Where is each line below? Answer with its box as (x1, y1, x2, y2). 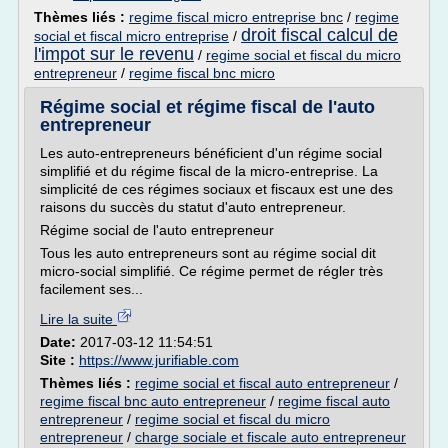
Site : (40, 352, 79, 368)
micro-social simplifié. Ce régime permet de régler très (40, 263, 383, 279)
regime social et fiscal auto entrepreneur (135, 375, 390, 391)
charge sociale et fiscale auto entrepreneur (135, 429, 406, 445)
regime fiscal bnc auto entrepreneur (40, 393, 266, 409)
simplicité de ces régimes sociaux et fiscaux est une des (40, 181, 393, 197)
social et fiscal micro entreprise (34, 28, 229, 44)
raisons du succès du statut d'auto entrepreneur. (40, 199, 346, 215)
